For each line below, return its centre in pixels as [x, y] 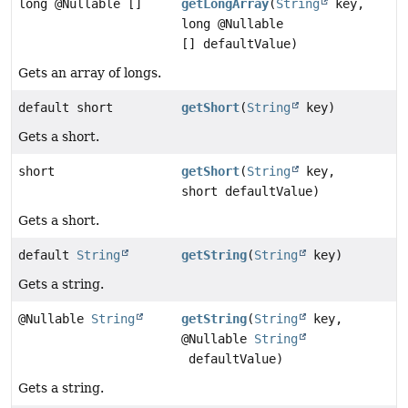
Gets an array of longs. [90, 72]
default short [66, 107]
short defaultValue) [251, 191]
